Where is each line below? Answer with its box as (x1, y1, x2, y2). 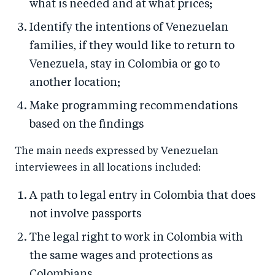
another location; (29, 77, 120, 89)
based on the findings (29, 119, 144, 131)
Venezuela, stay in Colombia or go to (29, 59, 220, 71)
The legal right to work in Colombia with (29, 232, 243, 244)
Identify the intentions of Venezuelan (29, 22, 228, 34)
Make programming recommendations (29, 101, 238, 112)
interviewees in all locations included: (15, 163, 201, 174)
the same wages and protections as (29, 250, 212, 262)
